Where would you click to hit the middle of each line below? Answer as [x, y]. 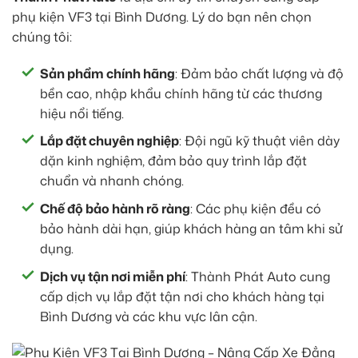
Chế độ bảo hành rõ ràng [115, 209]
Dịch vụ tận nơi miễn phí [113, 276]
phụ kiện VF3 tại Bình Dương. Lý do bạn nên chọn [162, 17]
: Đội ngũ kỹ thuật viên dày [259, 141]
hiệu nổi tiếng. [82, 113]
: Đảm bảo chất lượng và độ [259, 73]
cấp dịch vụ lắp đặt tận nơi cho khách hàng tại [182, 296]
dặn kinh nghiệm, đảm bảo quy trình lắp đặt [173, 161]
